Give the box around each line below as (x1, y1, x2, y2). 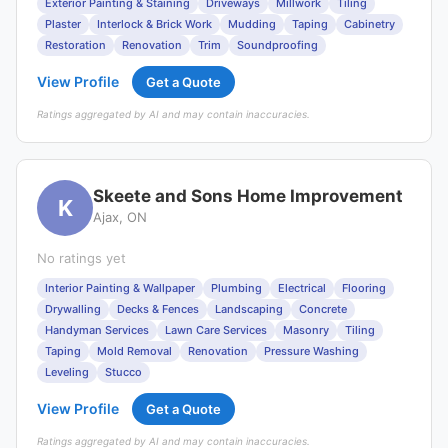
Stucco (105, 365, 142, 379)
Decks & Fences (117, 302, 199, 316)
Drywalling (45, 302, 101, 316)
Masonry (283, 323, 329, 337)
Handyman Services (45, 323, 149, 337)
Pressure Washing (264, 344, 359, 358)
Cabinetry (344, 17, 395, 31)
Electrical (278, 281, 326, 295)
